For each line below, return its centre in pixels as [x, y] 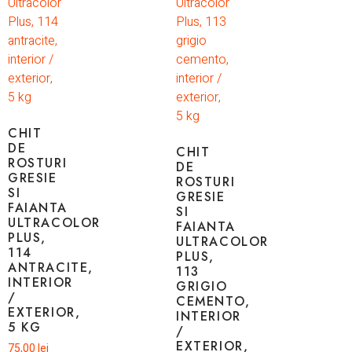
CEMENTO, [213, 302]
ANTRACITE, [51, 268]
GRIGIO [202, 287]
